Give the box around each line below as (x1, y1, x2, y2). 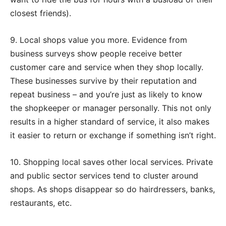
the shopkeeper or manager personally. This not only (10, 102, 211, 113)
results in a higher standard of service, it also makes (10, 116, 209, 127)
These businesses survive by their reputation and (10, 75, 197, 86)
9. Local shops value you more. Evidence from (10, 34, 187, 45)
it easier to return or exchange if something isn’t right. (10, 130, 216, 140)
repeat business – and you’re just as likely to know (10, 89, 202, 99)
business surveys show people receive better (10, 48, 182, 59)
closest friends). (10, 8, 71, 18)
